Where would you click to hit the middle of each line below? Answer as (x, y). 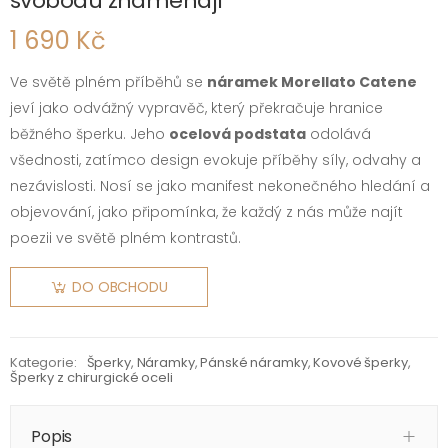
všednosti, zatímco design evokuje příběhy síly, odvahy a (215, 159)
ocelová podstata (237, 133)
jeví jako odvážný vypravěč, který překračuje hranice (196, 107)
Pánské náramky (254, 362)
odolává (338, 133)
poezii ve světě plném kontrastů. (125, 237)
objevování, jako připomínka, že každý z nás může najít (206, 211)
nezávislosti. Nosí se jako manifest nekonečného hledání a (220, 185)
